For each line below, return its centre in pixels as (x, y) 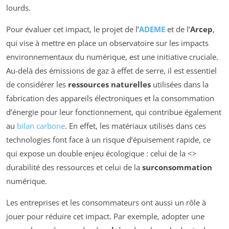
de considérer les (37, 85)
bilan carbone (41, 126)
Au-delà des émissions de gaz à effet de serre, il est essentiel (111, 71)
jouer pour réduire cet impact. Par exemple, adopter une (105, 216)
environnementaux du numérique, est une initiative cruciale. (112, 57)
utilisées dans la (180, 85)
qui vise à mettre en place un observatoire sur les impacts (107, 43)
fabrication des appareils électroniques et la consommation (110, 98)
